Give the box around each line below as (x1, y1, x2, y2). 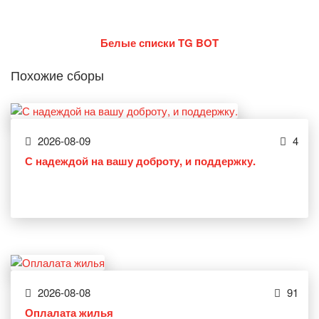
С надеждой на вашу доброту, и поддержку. (25, 153, 256, 169)
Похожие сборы (11, 66, 104, 85)
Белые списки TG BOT (100, 35, 219, 51)
